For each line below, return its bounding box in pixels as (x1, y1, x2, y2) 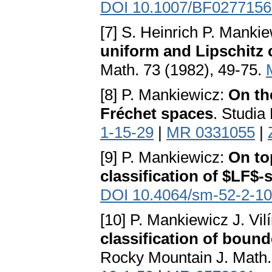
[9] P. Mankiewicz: (100, 148, 228, 167)
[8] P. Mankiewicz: (100, 86, 228, 104)
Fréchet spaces (100, 104, 213, 123)
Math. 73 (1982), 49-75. (100, 61, 266, 80)
